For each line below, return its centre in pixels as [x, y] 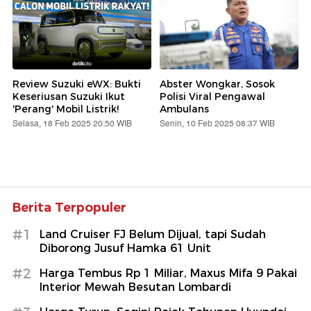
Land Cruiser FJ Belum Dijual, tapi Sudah [153, 234]
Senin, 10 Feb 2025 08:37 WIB [217, 124]
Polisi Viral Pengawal [212, 96]
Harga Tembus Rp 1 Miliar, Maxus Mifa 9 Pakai [168, 273]
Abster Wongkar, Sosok [217, 84]
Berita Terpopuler [69, 207]
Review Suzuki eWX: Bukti [77, 84]
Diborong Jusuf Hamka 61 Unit [125, 248]
